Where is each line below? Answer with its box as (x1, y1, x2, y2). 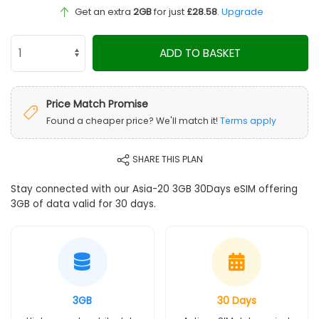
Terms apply (220, 114, 276, 127)
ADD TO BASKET (159, 45, 241, 61)
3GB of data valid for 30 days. (11, 197, 156, 211)
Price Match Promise (46, 96, 148, 111)
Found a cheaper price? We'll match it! (46, 114, 220, 127)
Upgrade (221, 4, 263, 19)
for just (152, 4, 187, 19)
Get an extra (73, 4, 133, 19)
